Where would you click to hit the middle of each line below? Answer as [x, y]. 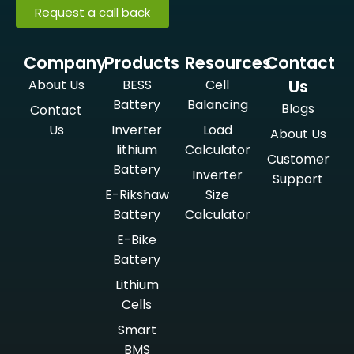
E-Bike [137, 239]
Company [65, 62]
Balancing [217, 104]
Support [298, 179]
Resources [228, 62]
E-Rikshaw [137, 194]
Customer [298, 159]
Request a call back [92, 12]
